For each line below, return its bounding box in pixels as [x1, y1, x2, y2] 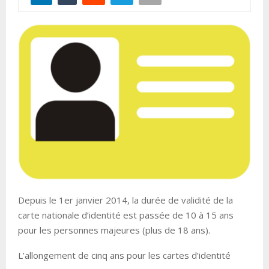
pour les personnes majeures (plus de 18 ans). [18, 224, 210, 237]
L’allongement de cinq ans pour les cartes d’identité [18, 249, 231, 262]
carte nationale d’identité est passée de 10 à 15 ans [18, 209, 234, 222]
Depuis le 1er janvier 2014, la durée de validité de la [18, 194, 233, 207]
